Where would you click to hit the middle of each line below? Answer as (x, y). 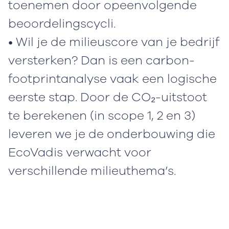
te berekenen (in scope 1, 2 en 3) (102, 115)
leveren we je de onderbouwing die (112, 134)
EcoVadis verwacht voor (80, 152)
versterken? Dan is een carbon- (101, 60)
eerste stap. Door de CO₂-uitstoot (108, 97)
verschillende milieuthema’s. (92, 170)
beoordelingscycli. (62, 23)
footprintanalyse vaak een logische (112, 78)
